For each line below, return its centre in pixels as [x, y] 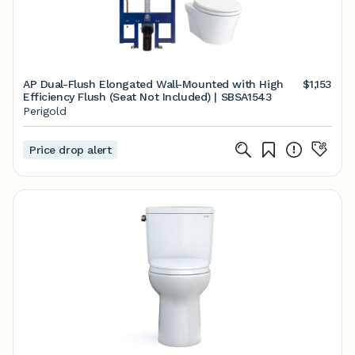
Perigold [45, 111]
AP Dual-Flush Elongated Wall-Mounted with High [153, 84]
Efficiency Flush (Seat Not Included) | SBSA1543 [148, 97]
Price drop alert [71, 150]
